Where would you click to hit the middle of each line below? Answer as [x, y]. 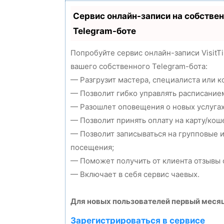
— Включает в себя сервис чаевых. [135, 174]
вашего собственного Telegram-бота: [139, 66]
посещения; [92, 147]
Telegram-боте [104, 31]
